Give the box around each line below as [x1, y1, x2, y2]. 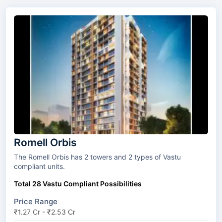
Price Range [14, 197, 57, 207]
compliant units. [14, 162, 65, 171]
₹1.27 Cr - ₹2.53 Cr [14, 208, 75, 217]
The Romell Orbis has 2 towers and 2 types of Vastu [14, 153, 90, 162]
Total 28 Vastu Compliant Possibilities [14, 179, 142, 188]
